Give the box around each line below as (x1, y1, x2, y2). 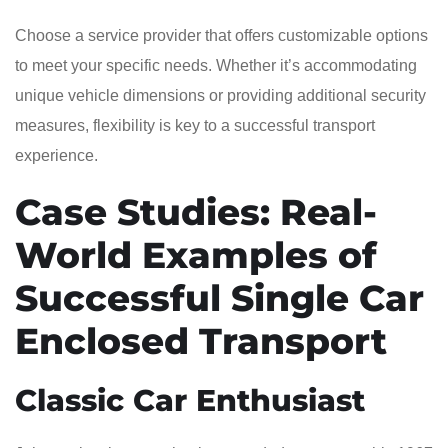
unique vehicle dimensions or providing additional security (15, 86, 426, 104)
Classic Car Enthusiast (15, 381, 365, 419)
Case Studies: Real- (15, 189, 377, 234)
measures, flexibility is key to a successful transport (15, 116, 375, 134)
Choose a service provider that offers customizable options (15, 26, 428, 44)
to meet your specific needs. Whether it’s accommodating (15, 56, 417, 74)
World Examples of (15, 232, 377, 277)
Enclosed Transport (15, 318, 387, 363)
